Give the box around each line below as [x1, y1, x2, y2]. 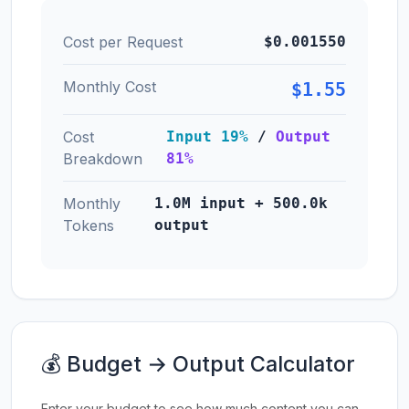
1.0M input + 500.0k [154, 194, 329, 212]
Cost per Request [63, 33, 183, 51]
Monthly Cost [63, 78, 156, 96]
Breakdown [63, 150, 142, 168]
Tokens [63, 216, 114, 235]
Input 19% [165, 128, 248, 145]
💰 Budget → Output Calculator [41, 351, 355, 377]
